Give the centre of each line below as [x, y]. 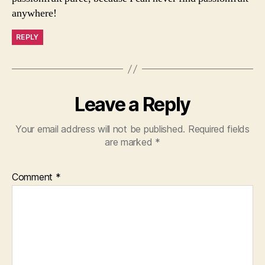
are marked [130, 142]
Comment [34, 177]
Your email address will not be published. [101, 129]
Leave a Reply [132, 104]
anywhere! [34, 13]
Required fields [219, 129]
